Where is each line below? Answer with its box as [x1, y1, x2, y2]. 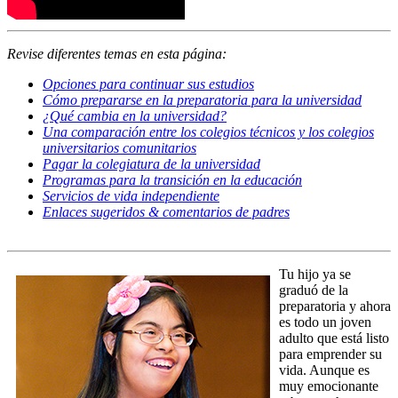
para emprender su [279, 346, 382, 362]
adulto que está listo [279, 330, 389, 346]
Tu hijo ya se [279, 266, 351, 282]
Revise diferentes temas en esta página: [7, 45, 227, 61]
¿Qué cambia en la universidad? [43, 107, 227, 123]
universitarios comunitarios [43, 139, 196, 155]
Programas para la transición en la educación [43, 171, 302, 187]
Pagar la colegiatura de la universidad [43, 155, 260, 171]
